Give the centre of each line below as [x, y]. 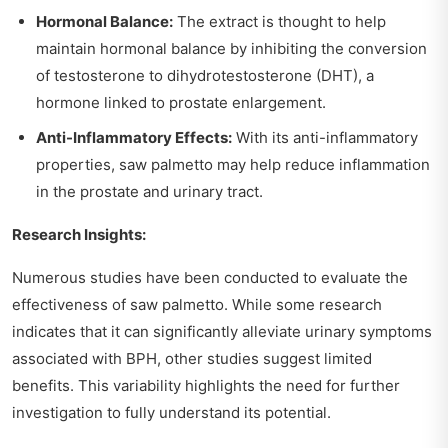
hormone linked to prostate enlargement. [181, 102]
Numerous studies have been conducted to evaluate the [210, 277]
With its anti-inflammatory [325, 137]
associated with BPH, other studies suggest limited [192, 358]
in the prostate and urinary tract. [149, 191]
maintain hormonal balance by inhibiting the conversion [231, 48]
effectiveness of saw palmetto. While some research [197, 304]
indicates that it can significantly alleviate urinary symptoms [222, 331]
